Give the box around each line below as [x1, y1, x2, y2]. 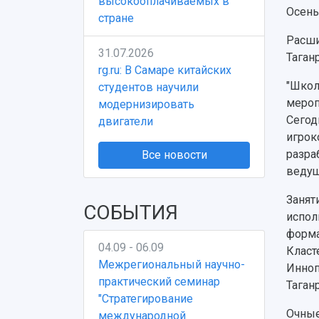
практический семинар [98, 275, 220, 288]
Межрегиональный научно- [98, 258, 245, 271]
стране [98, 11, 134, 25]
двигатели [98, 115, 153, 128]
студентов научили [98, 80, 199, 94]
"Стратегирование [98, 292, 193, 305]
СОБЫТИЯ [83, 201, 178, 224]
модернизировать [98, 98, 194, 111]
